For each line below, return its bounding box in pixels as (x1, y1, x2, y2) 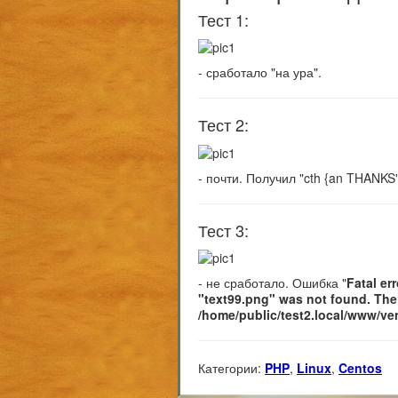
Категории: (198, 358, 261, 377)
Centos (338, 358, 382, 377)
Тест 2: (198, 113, 249, 137)
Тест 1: (198, 8, 249, 31)
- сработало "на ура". (198, 63, 322, 82)
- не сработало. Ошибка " (198, 273, 346, 291)
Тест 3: (198, 218, 249, 242)
